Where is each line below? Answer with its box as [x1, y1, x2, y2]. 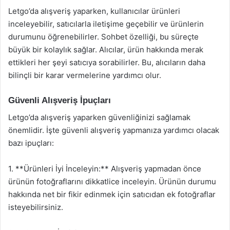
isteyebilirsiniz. [8, 202, 63, 212]
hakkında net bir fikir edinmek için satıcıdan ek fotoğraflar [8, 189, 216, 199]
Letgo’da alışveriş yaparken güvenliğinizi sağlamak [8, 112, 190, 122]
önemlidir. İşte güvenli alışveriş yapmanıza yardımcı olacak [8, 125, 219, 135]
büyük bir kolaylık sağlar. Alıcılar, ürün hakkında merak [8, 45, 203, 54]
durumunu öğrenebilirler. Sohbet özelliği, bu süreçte [8, 32, 199, 42]
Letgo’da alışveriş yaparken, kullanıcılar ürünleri [8, 6, 180, 16]
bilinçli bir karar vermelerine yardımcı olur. [8, 70, 161, 80]
